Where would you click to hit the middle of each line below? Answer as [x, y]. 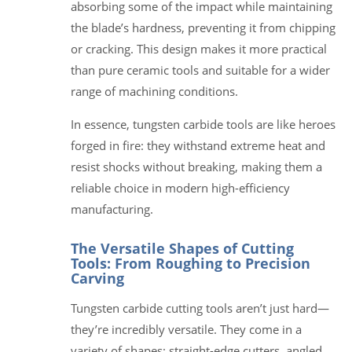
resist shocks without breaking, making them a [196, 166]
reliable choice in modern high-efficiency [180, 187]
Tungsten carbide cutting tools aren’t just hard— [200, 308]
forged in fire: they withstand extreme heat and [198, 145]
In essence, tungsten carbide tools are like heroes [203, 124]
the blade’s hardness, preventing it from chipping [203, 27]
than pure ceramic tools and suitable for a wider [200, 70]
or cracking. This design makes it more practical [199, 48]
